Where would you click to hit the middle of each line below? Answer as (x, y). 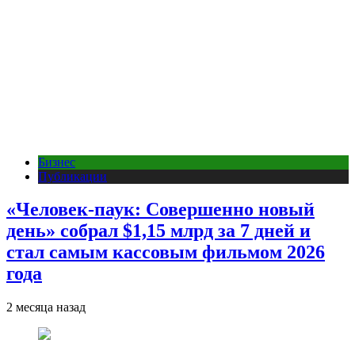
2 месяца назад (46, 307)
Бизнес (57, 162)
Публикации (73, 176)
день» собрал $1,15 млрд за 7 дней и (158, 231)
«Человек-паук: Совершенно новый (160, 210)
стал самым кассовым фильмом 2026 (166, 252)
